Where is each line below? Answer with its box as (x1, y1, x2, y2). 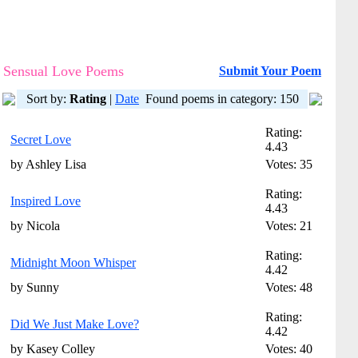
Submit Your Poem (219, 64, 321, 78)
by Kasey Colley (10, 342, 95, 356)
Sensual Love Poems (3, 63, 124, 79)
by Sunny (10, 280, 59, 294)
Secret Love (10, 133, 71, 146)
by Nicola (10, 219, 60, 233)
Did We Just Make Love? (10, 317, 139, 331)
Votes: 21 (265, 219, 312, 233)
